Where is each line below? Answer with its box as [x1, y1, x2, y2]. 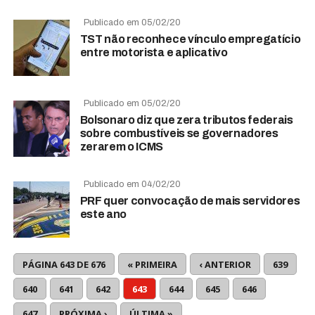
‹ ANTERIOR [198, 257, 251, 271]
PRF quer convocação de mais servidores [79, 194, 300, 207]
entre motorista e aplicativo [79, 46, 228, 58]
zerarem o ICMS [79, 140, 164, 153]
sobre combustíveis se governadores [79, 127, 278, 139]
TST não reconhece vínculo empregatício [79, 32, 301, 45]
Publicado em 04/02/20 [83, 179, 181, 189]
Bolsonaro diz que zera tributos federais [79, 113, 293, 126]
